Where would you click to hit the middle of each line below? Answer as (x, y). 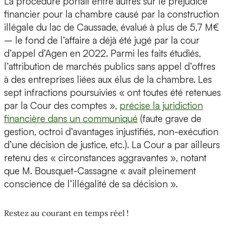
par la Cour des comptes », (62, 106)
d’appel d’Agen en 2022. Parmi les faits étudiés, (102, 53)
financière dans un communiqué (71, 119)
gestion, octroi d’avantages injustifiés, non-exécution (111, 132)
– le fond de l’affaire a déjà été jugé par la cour (102, 40)
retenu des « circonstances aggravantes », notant (105, 158)
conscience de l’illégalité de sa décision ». (91, 184)
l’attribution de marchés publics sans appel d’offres (110, 67)
